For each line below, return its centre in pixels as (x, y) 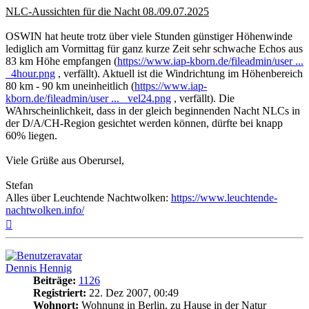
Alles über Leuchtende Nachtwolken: (88, 197)
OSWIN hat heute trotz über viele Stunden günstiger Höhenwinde (149, 36)
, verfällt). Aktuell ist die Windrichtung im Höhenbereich (179, 73)
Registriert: (60, 292)
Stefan (19, 185)
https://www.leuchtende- (224, 197)
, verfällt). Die (203, 98)
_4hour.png (30, 73)
